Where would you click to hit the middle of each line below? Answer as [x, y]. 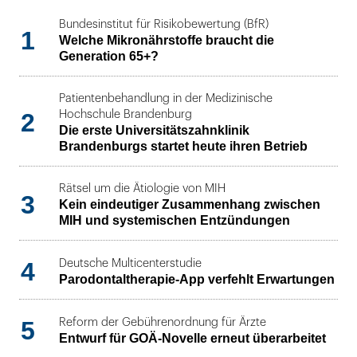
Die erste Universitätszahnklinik [154, 131]
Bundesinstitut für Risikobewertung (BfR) [164, 25]
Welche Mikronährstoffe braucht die [167, 41]
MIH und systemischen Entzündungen [175, 221]
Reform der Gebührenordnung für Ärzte [163, 322]
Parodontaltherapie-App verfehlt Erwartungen [197, 279]
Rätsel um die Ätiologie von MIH [142, 189]
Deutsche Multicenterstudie [130, 263]
